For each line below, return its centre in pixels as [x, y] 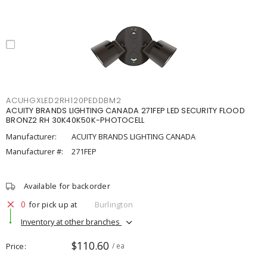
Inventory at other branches [71, 221]
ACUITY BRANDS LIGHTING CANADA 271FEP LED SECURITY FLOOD [125, 111]
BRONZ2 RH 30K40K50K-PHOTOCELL [75, 120]
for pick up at [53, 204]
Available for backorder [67, 186]
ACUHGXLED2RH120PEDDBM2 [64, 100]
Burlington [114, 204]
